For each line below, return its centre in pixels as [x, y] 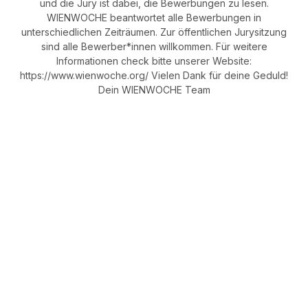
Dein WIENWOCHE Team [154, 90]
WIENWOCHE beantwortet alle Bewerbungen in [154, 18]
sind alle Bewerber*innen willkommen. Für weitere [154, 46]
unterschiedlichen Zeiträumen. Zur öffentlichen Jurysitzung [154, 32]
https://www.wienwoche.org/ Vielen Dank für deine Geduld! [154, 75]
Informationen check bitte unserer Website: [154, 61]
